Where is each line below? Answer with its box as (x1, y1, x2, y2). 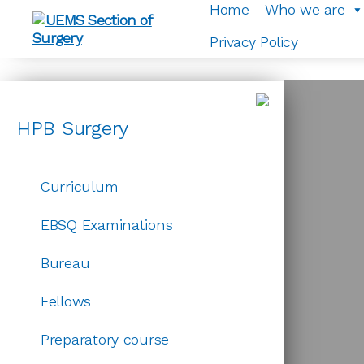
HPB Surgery (16, 117, 129, 140)
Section (32, 64, 80, 81)
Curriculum (41, 178, 119, 195)
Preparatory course (41, 331, 170, 348)
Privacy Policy (210, 33, 298, 50)
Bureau (41, 254, 90, 271)
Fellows (41, 292, 92, 310)
